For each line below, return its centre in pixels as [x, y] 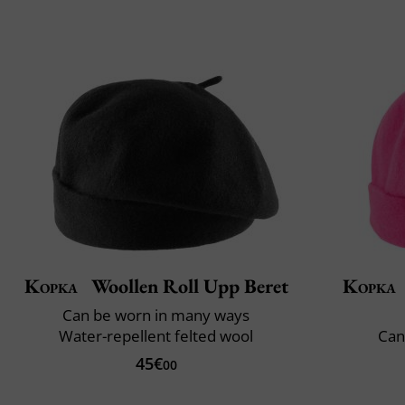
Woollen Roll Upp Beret [187, 286]
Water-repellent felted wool [156, 335]
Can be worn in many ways [156, 315]
